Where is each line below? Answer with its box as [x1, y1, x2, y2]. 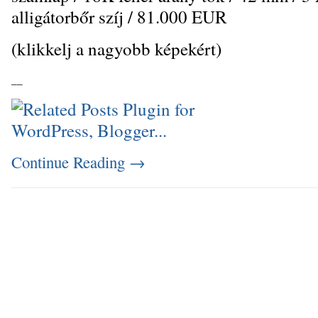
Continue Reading [11, 151, 129, 173]
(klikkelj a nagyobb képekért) [11, 37, 221, 61]
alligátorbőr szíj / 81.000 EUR [11, 4, 227, 28]
